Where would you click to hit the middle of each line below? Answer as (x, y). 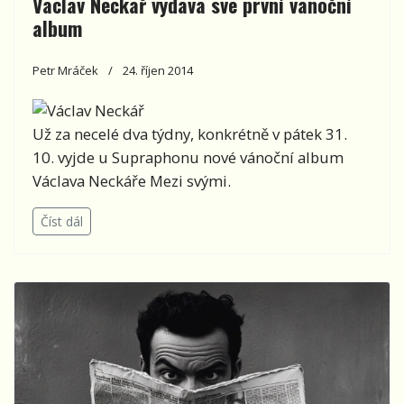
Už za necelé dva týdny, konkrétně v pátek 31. (190, 134)
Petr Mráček (65, 71)
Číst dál (62, 222)
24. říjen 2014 (158, 71)
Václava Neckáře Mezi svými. (132, 181)
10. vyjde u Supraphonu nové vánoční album (188, 158)
